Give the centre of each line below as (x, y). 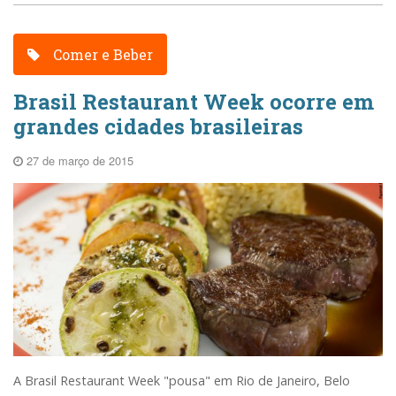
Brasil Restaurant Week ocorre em (194, 102)
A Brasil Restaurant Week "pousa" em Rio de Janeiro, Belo (182, 380)
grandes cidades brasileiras (158, 127)
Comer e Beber (102, 54)
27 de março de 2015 (78, 161)
